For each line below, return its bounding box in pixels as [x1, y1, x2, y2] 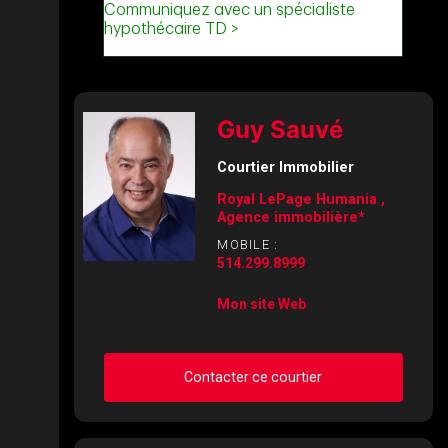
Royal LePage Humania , [217, 190, 386, 209]
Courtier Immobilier [217, 157, 355, 176]
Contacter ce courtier [184, 369, 323, 386]
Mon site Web [217, 295, 307, 312]
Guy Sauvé [217, 114, 344, 144]
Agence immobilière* [217, 208, 366, 227]
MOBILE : [217, 237, 279, 253]
